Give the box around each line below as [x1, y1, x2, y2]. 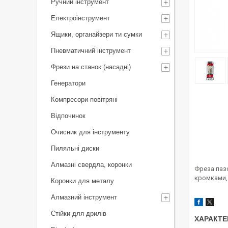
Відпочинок [51, 112, 85, 120]
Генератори [51, 79, 85, 87]
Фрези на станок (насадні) [51, 63, 131, 71]
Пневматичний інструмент [51, 47, 131, 54]
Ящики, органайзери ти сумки [51, 31, 142, 38]
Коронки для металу [51, 177, 114, 185]
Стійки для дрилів [51, 210, 106, 217]
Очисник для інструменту [51, 128, 130, 136]
